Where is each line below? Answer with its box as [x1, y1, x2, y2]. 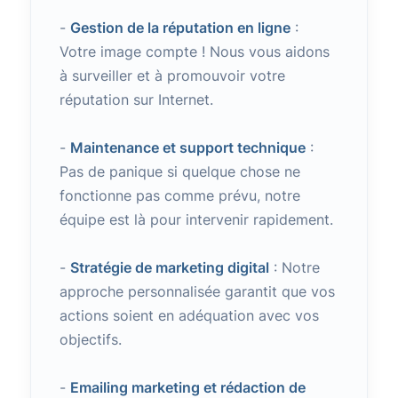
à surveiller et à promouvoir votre [59, 67, 285, 84]
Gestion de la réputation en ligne [69, 19, 291, 36]
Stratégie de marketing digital [69, 259, 269, 276]
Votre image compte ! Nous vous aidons [59, 43, 330, 60]
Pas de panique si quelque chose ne [59, 163, 300, 180]
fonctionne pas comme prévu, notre [59, 187, 300, 204]
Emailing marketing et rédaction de [69, 378, 306, 396]
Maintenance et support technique [69, 139, 306, 156]
